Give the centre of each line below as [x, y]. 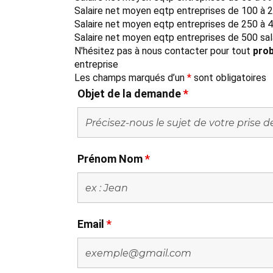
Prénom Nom [111, 159]
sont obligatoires [229, 78]
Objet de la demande [130, 94]
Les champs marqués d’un [131, 78]
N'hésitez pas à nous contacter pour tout [164, 51]
